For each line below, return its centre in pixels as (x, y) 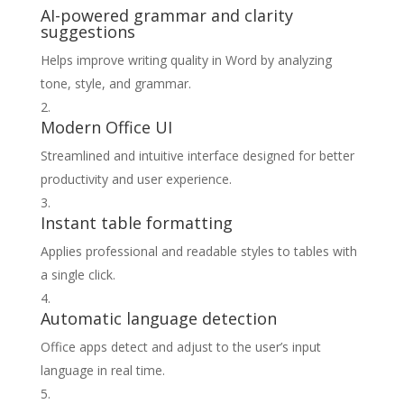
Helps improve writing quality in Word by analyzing (186, 60)
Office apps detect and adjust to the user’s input (180, 347)
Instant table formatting (136, 223)
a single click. (78, 275)
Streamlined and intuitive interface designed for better (197, 156)
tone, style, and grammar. (115, 83)
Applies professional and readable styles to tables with (198, 251)
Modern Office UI (106, 127)
